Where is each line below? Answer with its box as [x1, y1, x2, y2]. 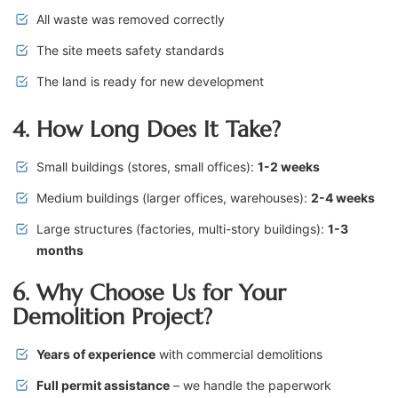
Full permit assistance [36, 378, 170, 394]
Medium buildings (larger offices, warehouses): [36, 190, 311, 206]
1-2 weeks [258, 159, 320, 175]
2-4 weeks [311, 190, 375, 206]
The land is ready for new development [36, 74, 264, 90]
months [36, 243, 84, 259]
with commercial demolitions [155, 346, 322, 362]
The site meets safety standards [36, 43, 224, 59]
